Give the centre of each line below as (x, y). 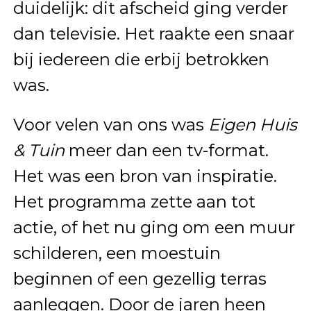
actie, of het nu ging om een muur (154, 228)
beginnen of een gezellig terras (140, 279)
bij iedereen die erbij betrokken (141, 60)
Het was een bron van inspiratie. (145, 176)
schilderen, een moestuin (117, 253)
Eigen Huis (252, 125)
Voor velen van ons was (110, 125)
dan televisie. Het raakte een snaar (153, 34)
